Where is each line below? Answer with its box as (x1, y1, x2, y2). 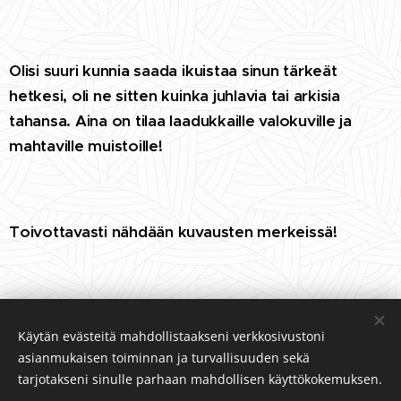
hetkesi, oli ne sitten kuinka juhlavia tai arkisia (9, 85, 341, 106)
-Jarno (9, 307, 57, 328)
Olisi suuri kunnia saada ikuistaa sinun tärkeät (9, 60, 337, 81)
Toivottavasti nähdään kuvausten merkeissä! (9, 221, 337, 242)
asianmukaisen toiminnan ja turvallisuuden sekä (18, 349, 310, 366)
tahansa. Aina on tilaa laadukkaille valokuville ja (9, 110, 353, 131)
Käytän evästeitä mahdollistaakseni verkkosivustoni (18, 328, 325, 345)
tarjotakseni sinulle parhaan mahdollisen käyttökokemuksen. (18, 371, 382, 388)
